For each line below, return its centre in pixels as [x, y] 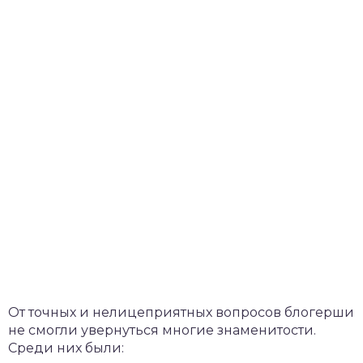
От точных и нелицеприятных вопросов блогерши [181, 312]
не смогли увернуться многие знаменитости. [162, 330]
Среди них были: [66, 348]
